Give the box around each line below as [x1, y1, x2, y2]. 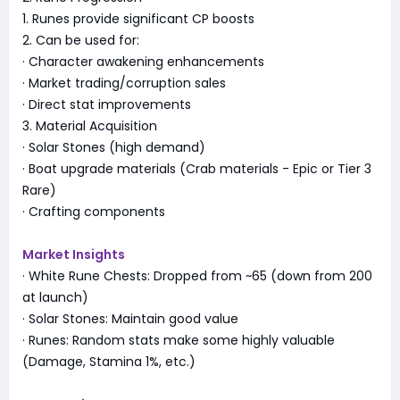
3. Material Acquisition [22, 116, 157, 135]
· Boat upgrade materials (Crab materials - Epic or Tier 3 [22, 159, 371, 178]
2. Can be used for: [22, 30, 139, 49]
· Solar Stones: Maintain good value [22, 309, 238, 328]
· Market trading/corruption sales [22, 73, 226, 92]
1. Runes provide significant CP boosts [22, 9, 254, 28]
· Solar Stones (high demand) [22, 137, 205, 156]
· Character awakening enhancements [22, 52, 264, 71]
